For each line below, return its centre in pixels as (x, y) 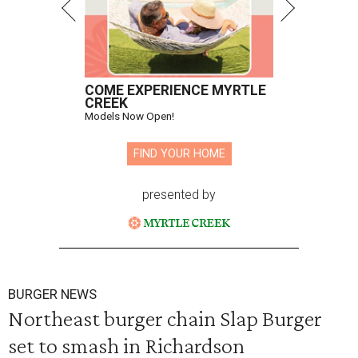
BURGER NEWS (52, 294)
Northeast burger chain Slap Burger (165, 318)
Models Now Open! (129, 116)
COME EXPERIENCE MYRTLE (175, 91)
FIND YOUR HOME (179, 154)
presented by (179, 195)
